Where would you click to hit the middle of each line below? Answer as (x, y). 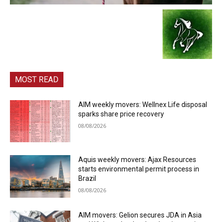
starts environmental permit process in (139, 169)
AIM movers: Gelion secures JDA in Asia (140, 215)
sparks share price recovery (121, 114)
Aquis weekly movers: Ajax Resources (138, 160)
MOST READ (37, 79)
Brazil (87, 179)
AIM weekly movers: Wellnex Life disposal (143, 104)
